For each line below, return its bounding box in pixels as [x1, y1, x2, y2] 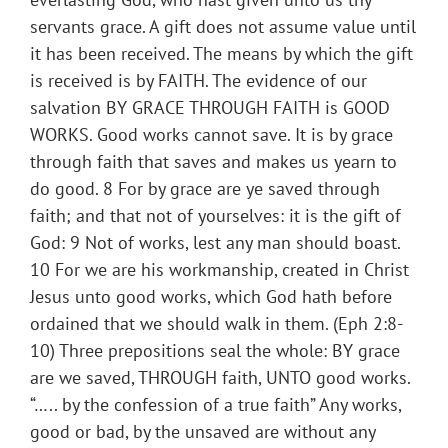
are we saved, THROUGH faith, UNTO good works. [30, 366, 410, 390]
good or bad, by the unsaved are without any [30, 420, 375, 444]
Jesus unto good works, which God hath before [30, 285, 392, 309]
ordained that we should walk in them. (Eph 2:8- [30, 312, 403, 336]
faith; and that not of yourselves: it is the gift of [30, 204, 401, 228]
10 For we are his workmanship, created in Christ [30, 258, 409, 282]
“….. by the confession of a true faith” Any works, [30, 393, 401, 417]
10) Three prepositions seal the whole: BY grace [30, 339, 400, 363]
